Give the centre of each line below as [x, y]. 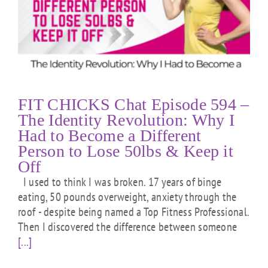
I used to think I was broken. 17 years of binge [120, 182]
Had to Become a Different [110, 135]
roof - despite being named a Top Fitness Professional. [134, 211]
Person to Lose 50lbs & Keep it [126, 151]
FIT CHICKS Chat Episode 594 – [134, 104]
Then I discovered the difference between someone [128, 226]
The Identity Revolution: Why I [126, 120]
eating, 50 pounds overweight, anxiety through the [127, 197]
